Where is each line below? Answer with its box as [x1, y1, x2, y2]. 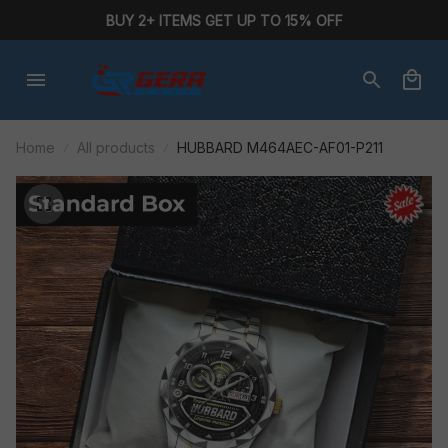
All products [77, 139, 155, 156]
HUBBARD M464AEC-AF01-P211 [177, 139, 383, 156]
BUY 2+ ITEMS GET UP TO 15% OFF [105, 11, 343, 29]
